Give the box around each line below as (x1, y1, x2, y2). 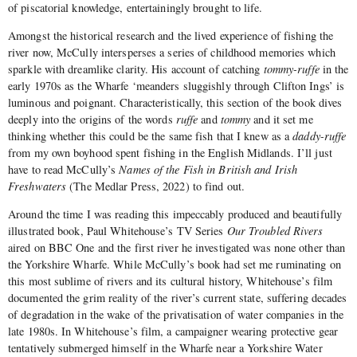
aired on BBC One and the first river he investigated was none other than (8, 240, 346, 256)
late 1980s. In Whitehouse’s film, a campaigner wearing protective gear (8, 324, 339, 339)
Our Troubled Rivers (226, 223, 324, 239)
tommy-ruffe (263, 61, 320, 77)
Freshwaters (8, 178, 67, 194)
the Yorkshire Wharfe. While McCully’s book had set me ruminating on (8, 257, 341, 273)
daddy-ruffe (292, 128, 347, 144)
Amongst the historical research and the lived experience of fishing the (8, 28, 334, 44)
